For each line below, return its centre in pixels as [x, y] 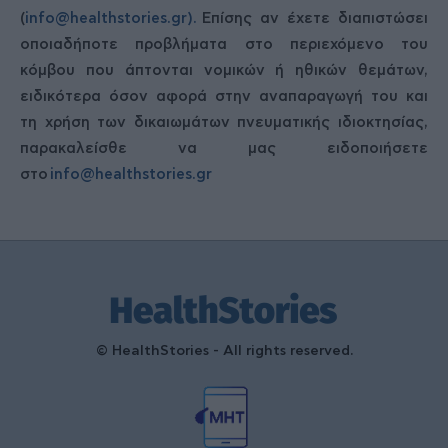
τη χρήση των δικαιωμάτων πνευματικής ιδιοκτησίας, [224, 122]
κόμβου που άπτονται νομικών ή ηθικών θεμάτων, [224, 70]
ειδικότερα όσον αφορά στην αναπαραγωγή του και [224, 96]
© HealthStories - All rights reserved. [224, 351]
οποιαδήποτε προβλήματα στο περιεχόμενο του [224, 44]
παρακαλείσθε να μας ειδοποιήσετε [224, 148]
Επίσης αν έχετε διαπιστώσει [312, 18]
